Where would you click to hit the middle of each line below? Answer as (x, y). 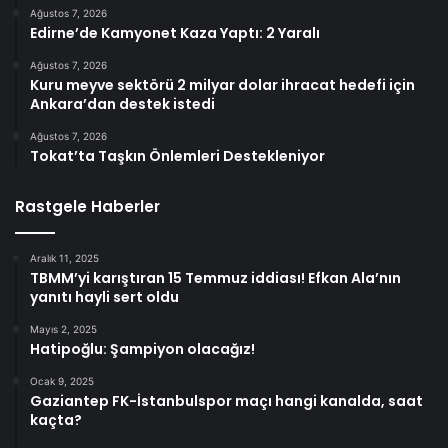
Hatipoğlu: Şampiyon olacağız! (142, 348)
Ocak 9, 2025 (62, 380)
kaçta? (56, 419)
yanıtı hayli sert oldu (104, 296)
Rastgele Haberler (87, 206)
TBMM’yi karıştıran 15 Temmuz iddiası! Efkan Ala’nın (215, 277)
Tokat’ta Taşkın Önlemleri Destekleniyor (177, 155)
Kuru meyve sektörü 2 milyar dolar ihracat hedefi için (222, 84)
